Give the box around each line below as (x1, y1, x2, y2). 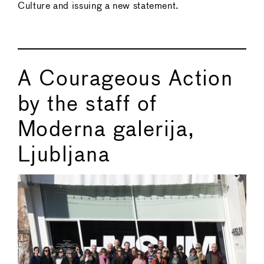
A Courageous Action (18, 69, 233, 90)
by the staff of (18, 94, 157, 115)
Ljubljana (18, 145, 110, 166)
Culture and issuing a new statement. (18, 1, 180, 11)
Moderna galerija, (18, 120, 195, 140)
